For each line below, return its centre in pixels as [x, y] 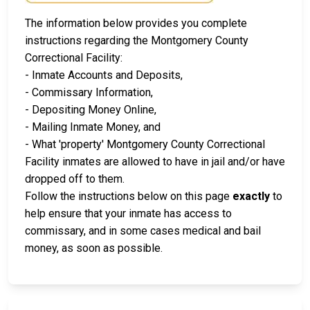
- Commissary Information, [89, 93]
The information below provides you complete [136, 24]
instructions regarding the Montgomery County [137, 41]
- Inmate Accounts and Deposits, [104, 75]
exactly [251, 197]
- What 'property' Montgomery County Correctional [145, 145]
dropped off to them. [75, 179]
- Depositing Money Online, [91, 110]
